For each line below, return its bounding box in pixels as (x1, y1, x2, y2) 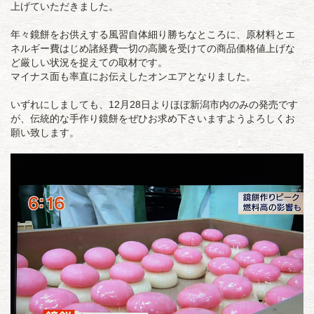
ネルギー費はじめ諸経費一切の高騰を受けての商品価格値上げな (11, 43, 295, 54)
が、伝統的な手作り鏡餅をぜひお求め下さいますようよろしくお (11, 113, 295, 124)
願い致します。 (11, 127, 79, 138)
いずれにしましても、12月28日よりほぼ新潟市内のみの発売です (11, 99, 298, 110)
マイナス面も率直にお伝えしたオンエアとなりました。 (11, 71, 256, 82)
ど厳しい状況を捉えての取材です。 (11, 57, 168, 68)
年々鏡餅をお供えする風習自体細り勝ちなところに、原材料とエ (11, 29, 295, 40)
